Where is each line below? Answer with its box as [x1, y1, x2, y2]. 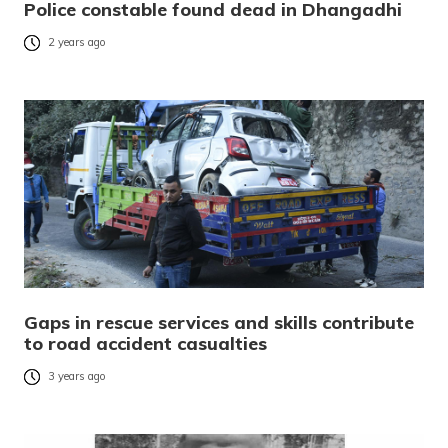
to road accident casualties [24, 331, 267, 355]
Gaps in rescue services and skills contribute [24, 310, 414, 334]
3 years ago [48, 369, 106, 384]
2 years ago [48, 35, 106, 50]
